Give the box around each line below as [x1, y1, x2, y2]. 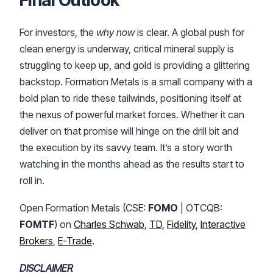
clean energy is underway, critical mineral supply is [19, 42, 234, 55]
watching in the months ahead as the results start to [19, 157, 244, 170]
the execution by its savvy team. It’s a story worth [19, 141, 232, 154]
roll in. [19, 174, 44, 186]
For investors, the [19, 26, 96, 38]
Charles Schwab [74, 218, 144, 230]
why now [96, 26, 135, 38]
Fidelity [167, 218, 196, 230]
